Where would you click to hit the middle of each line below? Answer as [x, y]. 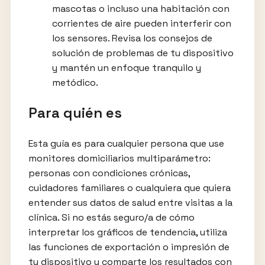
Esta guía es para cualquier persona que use [126, 143]
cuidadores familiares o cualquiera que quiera [129, 188]
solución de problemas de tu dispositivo [143, 53]
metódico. [75, 82]
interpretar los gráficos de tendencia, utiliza [127, 232]
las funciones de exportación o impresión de [129, 247]
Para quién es [75, 112]
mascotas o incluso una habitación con [140, 8]
